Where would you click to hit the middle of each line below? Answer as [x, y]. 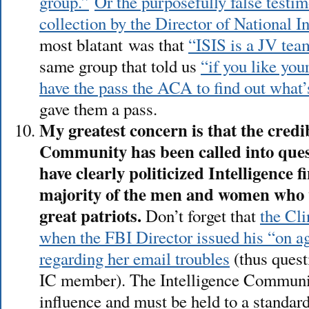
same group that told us [120, 66]
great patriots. [90, 215]
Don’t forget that [200, 215]
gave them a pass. [98, 108]
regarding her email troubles [134, 258]
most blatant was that [113, 44]
